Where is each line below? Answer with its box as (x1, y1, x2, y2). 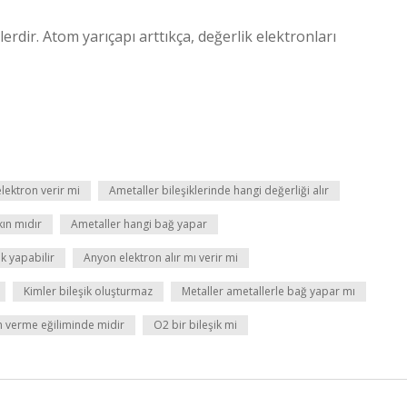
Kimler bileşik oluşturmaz (24, 283, 153, 299)
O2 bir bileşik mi (154, 317, 237, 333)
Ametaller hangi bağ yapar (71, 216, 207, 232)
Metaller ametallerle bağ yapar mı (182, 283, 355, 299)
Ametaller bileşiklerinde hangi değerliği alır (109, 183, 329, 198)
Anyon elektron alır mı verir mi (84, 250, 238, 265)
